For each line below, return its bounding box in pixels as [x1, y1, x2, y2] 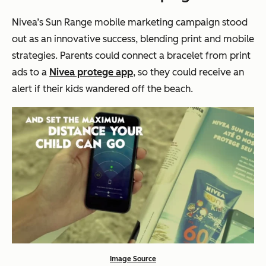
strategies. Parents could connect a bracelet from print [12, 50, 251, 62]
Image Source [110, 254, 156, 263]
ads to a [12, 66, 49, 78]
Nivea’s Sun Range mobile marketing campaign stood [12, 17, 248, 28]
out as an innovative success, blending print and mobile [12, 33, 254, 45]
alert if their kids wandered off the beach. [12, 83, 193, 95]
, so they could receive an [133, 66, 244, 78]
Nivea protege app [49, 66, 133, 78]
